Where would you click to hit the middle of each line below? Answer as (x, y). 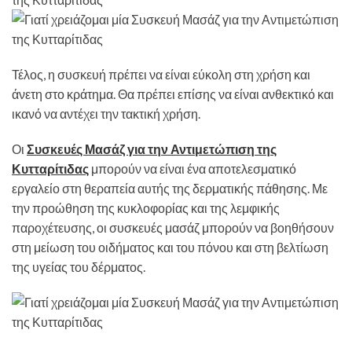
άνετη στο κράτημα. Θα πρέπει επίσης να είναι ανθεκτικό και (173, 94)
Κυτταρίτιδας (50, 169)
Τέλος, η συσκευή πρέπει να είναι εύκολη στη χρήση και (161, 75)
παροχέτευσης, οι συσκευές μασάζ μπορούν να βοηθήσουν (173, 228)
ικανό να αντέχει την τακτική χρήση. (106, 114)
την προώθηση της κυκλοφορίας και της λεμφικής (146, 208)
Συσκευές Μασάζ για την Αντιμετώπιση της (152, 149)
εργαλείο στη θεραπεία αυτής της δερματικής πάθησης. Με (170, 189)
